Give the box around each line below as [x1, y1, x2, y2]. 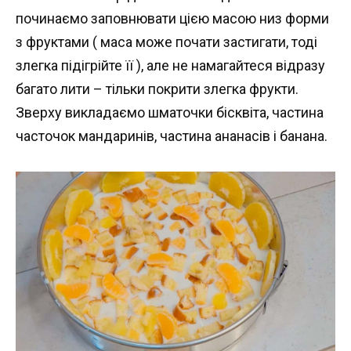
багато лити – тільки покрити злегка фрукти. [16, 80, 299, 97]
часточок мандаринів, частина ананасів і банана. [16, 127, 327, 144]
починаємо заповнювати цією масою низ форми [16, 9, 329, 27]
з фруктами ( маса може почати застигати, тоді [16, 33, 317, 50]
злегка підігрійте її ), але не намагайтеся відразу [16, 56, 325, 74]
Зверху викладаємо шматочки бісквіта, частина [16, 103, 324, 121]
